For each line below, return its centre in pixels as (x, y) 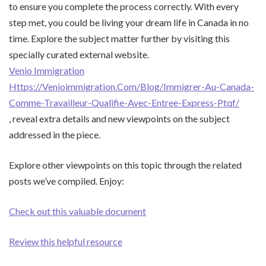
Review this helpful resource (66, 242)
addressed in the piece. (55, 135)
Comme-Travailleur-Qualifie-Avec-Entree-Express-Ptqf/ (124, 103)
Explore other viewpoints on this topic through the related (125, 165)
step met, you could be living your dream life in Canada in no (129, 23)
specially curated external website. (79, 55)
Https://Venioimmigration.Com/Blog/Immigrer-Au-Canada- (132, 87)
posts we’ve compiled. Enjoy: (66, 181)
